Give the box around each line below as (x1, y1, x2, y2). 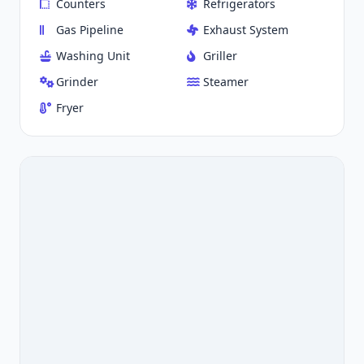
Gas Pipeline (56, 22, 123, 38)
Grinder (56, 74, 98, 90)
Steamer (203, 74, 249, 90)
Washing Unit (56, 48, 130, 64)
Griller (203, 48, 237, 64)
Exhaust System (203, 22, 288, 38)
